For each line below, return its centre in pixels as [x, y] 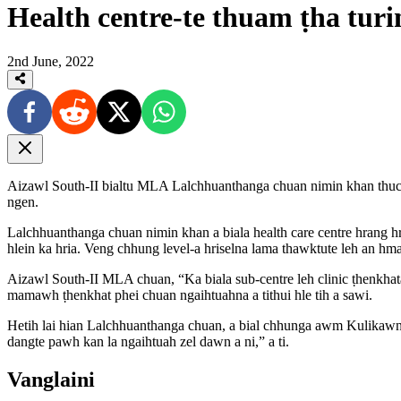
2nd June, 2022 [51, 61]
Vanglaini [51, 380]
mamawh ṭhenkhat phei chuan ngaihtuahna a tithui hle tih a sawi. [190, 295]
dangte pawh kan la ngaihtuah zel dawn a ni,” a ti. [148, 342]
